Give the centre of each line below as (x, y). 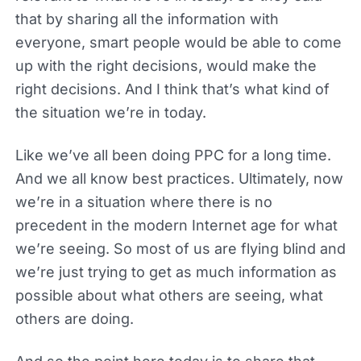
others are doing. (74, 318)
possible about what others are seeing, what (169, 295)
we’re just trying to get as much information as (176, 272)
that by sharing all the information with (147, 19)
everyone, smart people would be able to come (178, 42)
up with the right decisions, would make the (166, 65)
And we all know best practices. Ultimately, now (179, 178)
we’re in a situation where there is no (143, 201)
